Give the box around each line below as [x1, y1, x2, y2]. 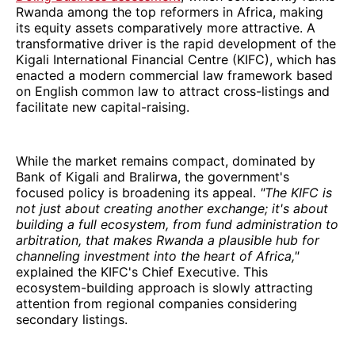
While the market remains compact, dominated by [16, 153, 315, 170]
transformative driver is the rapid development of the [16, 36, 336, 52]
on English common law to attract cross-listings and [16, 83, 330, 100]
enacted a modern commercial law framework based [16, 67, 333, 84]
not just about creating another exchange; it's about [16, 200, 328, 217]
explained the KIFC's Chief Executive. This [16, 264, 268, 281]
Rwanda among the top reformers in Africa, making [16, 4, 323, 21]
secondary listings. [16, 311, 128, 328]
